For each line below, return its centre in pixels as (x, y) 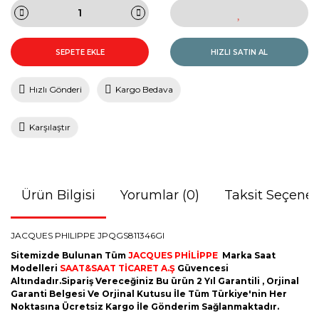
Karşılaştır (50, 127)
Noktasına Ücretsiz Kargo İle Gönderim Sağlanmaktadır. (145, 307)
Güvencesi (203, 268)
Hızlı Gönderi (56, 89)
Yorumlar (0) (160, 195)
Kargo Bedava (144, 89)
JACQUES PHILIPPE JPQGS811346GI (88, 235)
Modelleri (35, 268)
